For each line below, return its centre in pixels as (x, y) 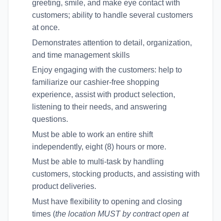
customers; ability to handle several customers (112, 15)
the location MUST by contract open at (122, 214)
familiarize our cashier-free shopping (96, 82)
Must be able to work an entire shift (92, 134)
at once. (46, 27)
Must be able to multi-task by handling (98, 162)
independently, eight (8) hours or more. (99, 147)
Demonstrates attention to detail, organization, (112, 42)
